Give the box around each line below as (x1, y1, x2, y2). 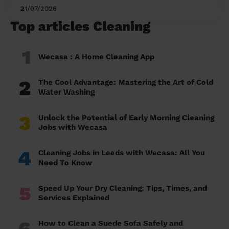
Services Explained (38, 193, 109, 203)
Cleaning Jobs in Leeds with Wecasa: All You (38, 148, 205, 158)
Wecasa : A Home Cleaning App (38, 52, 154, 62)
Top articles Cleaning (10, 18, 150, 34)
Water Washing (38, 87, 95, 97)
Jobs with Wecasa (38, 123, 107, 132)
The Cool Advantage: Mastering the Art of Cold (38, 78, 213, 87)
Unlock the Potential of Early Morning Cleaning (38, 113, 214, 123)
